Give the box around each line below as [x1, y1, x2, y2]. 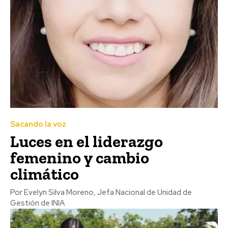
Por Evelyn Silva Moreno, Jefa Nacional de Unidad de [10, 187, 192, 198]
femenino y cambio [10, 148, 149, 168]
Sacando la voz [10, 119, 66, 130]
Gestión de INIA [10, 198, 65, 209]
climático [10, 164, 79, 184]
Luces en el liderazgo [10, 132, 163, 152]
